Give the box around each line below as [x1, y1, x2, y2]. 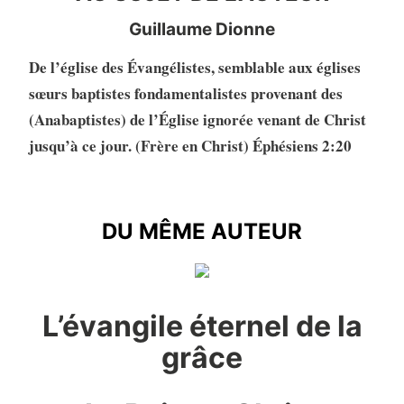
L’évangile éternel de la [41, 308, 363, 344]
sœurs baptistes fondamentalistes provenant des [28, 82, 343, 106]
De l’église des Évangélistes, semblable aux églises [28, 56, 361, 79]
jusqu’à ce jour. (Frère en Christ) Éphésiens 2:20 [28, 134, 352, 158]
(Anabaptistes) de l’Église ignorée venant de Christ [28, 108, 366, 132]
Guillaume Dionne [129, 19, 275, 41]
